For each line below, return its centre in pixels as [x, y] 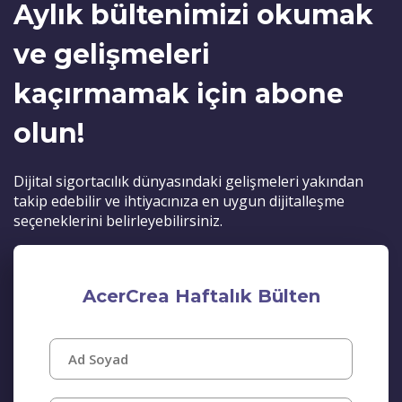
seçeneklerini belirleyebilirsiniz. [118, 221]
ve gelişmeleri [112, 54]
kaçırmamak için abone [179, 94]
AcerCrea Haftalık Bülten [201, 296]
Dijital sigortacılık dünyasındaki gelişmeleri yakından [188, 181]
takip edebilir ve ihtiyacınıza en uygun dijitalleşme [179, 201]
